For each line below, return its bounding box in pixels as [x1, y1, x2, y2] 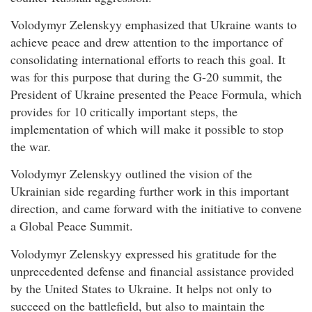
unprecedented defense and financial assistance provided [10, 262, 294, 279]
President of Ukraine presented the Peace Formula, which [10, 86, 302, 103]
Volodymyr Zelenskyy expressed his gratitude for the [10, 244, 276, 262]
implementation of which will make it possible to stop [10, 120, 283, 138]
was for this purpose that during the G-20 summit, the [10, 68, 282, 86]
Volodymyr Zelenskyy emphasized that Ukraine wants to [10, 16, 297, 33]
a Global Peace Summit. [10, 217, 133, 235]
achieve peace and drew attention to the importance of [10, 33, 283, 51]
